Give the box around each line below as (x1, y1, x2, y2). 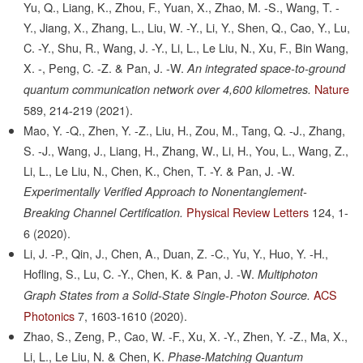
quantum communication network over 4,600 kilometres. (23, 81, 312, 98)
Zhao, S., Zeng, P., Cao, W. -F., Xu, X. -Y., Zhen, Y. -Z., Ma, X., (23, 327, 348, 345)
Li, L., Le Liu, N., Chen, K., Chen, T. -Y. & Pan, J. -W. (23, 162, 296, 180)
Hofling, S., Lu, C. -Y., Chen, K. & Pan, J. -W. (23, 265, 255, 283)
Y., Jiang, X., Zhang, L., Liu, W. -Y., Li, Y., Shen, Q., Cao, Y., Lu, (23, 19, 351, 36)
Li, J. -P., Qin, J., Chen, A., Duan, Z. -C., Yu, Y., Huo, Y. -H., (23, 245, 329, 263)
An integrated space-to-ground (187, 60, 346, 77)
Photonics (23, 307, 75, 325)
